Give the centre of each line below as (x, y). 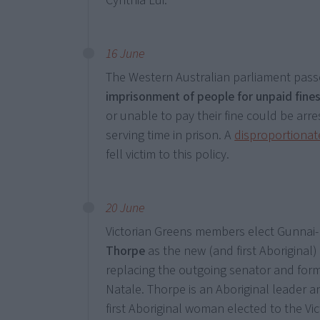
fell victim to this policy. (168, 155)
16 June (126, 54)
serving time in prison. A (170, 135)
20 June (126, 208)
